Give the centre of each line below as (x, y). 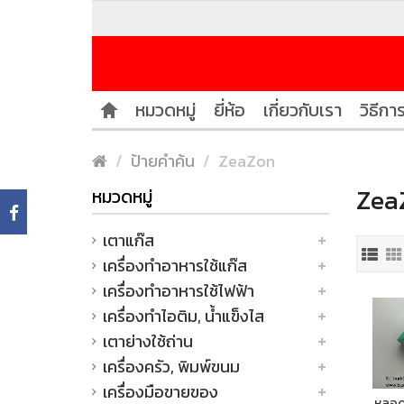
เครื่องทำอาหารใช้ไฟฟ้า (179, 291)
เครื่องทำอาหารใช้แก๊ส (175, 266)
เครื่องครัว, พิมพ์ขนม (171, 367)
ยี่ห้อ (230, 110)
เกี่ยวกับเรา (303, 110)
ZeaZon (247, 161)
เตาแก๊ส (129, 240)
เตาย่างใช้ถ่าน (148, 341)
